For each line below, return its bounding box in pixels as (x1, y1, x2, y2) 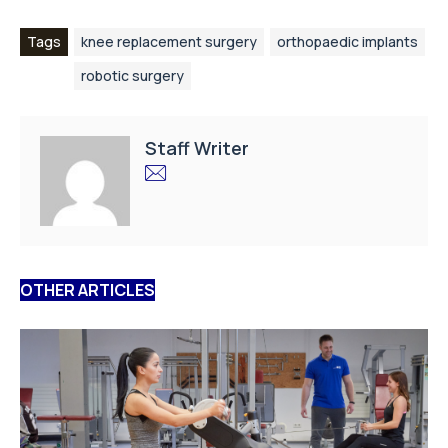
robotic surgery (81, 66, 184, 85)
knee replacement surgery (81, 32, 257, 51)
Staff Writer (145, 136, 249, 160)
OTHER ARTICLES (20, 279, 155, 301)
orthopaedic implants (277, 32, 418, 51)
